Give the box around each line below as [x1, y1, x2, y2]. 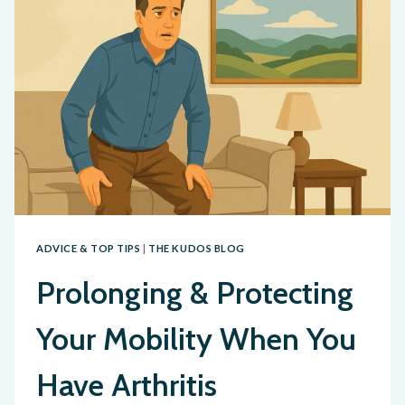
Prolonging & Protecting [36, 273, 353, 312]
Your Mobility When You [36, 319, 356, 358]
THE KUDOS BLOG [148, 241, 246, 254]
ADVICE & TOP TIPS [36, 241, 141, 254]
